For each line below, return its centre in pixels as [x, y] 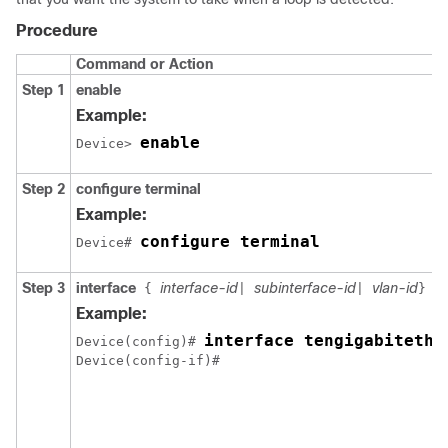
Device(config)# [140, 341]
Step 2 [43, 188]
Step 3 [43, 287]
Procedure [57, 30]
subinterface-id [305, 287]
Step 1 [43, 89]
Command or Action [144, 63]
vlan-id [395, 287]
